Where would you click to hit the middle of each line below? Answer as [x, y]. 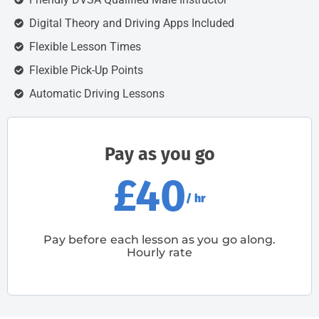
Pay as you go [159, 154]
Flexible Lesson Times [85, 46]
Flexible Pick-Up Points [87, 70]
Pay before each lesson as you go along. [159, 239]
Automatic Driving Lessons [97, 93]
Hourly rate [159, 252]
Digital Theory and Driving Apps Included [132, 23]
